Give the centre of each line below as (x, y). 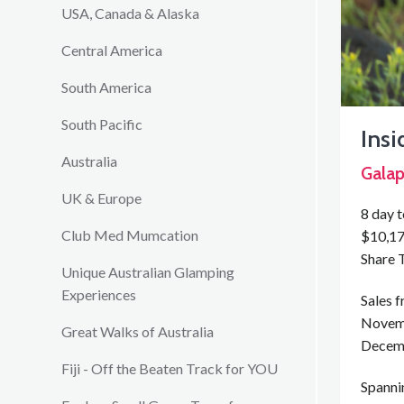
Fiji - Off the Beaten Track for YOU (170, 368)
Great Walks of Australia (138, 331)
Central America (112, 50)
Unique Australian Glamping (148, 272)
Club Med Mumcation (130, 235)
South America (106, 87)
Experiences (99, 294)
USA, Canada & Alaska (130, 13)
